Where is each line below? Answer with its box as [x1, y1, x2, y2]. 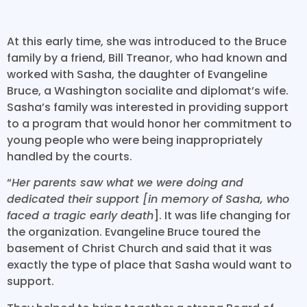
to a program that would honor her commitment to [7, 115, 292, 132]
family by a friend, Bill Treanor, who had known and [7, 49, 287, 66]
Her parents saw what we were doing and [12, 175, 243, 191]
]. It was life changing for [153, 208, 291, 224]
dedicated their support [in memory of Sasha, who [7, 191, 289, 208]
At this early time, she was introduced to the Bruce [7, 33, 286, 49]
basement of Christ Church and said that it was [7, 241, 272, 257]
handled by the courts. [7, 148, 132, 164]
